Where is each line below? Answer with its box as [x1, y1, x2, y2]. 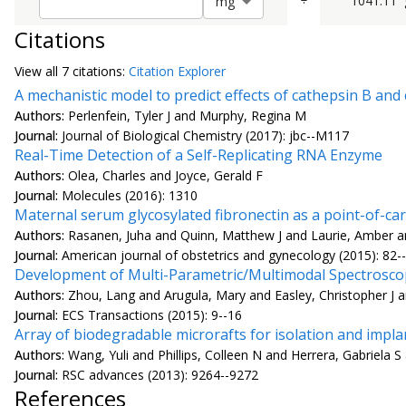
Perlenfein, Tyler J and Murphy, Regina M [68, 106, 306, 124]
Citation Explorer [129, 62, 226, 80]
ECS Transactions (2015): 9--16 [62, 305, 242, 324]
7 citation [62, 62, 116, 80]
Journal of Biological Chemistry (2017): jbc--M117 [62, 126, 349, 144]
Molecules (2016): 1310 [62, 186, 198, 204]
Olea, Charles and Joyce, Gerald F [68, 166, 263, 184]
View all [14, 62, 62, 80]
